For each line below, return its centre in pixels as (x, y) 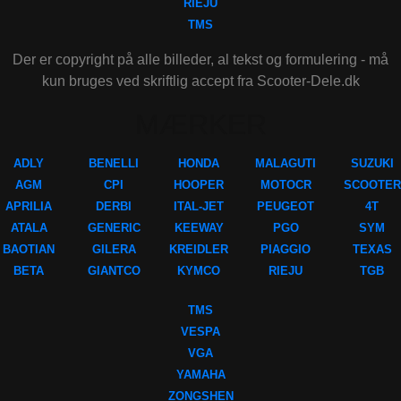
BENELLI (114, 164)
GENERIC (114, 228)
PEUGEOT (286, 207)
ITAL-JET (199, 207)
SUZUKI (372, 164)
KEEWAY (199, 228)
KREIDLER (199, 250)
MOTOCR (286, 185)
